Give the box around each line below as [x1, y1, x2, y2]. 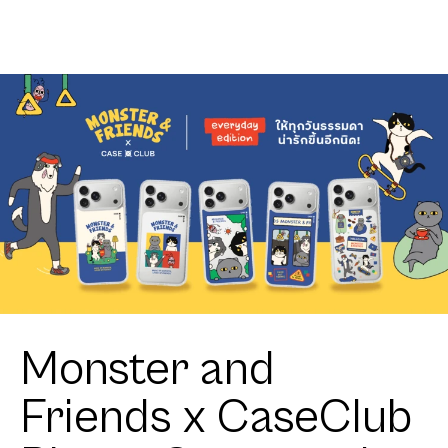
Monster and [20, 342, 275, 398]
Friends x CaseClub [20, 390, 412, 446]
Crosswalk [20, 5, 94, 24]
